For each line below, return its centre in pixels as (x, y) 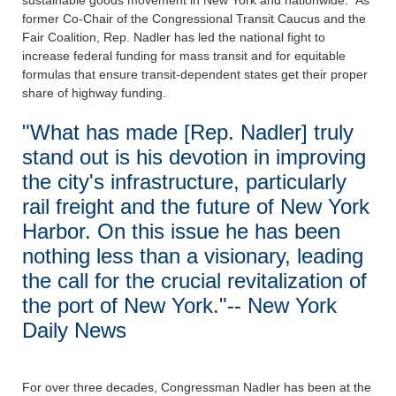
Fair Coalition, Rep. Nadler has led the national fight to (174, 38)
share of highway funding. (98, 93)
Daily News (77, 331)
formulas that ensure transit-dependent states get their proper (195, 75)
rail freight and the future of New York (196, 207)
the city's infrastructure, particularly (184, 182)
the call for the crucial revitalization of (194, 281)
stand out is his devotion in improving (194, 157)
